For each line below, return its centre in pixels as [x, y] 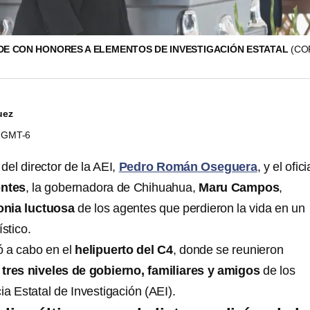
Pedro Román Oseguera [188, 167]
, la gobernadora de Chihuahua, [112, 188]
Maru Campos [239, 188]
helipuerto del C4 [124, 250]
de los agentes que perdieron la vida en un [190, 208]
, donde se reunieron [228, 250]
